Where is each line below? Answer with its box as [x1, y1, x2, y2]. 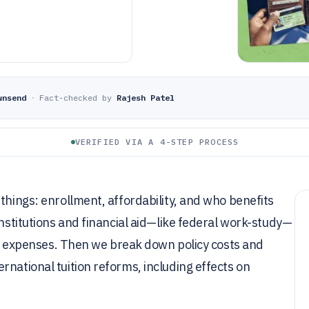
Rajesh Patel [117, 92, 175, 103]
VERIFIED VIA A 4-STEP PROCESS [74, 137, 239, 147]
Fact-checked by [39, 92, 112, 103]
